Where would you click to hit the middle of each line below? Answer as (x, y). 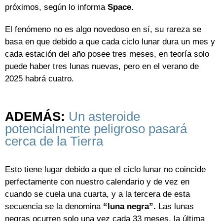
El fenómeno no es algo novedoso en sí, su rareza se (103, 30)
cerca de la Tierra (54, 141)
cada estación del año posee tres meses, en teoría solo (107, 54)
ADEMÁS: (37, 117)
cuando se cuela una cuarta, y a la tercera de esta (97, 194)
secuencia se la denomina (54, 206)
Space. (121, 7)
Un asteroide (104, 117)
